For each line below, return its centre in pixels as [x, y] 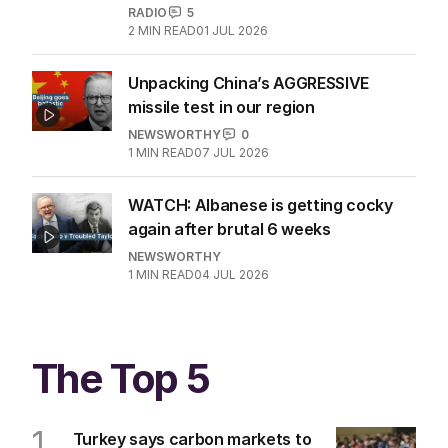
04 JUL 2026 [231, 274]
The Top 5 [121, 378]
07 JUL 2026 [231, 152]
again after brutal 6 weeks [229, 228]
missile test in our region [221, 106]
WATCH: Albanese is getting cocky [260, 204]
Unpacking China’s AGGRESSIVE [249, 82]
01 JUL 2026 [232, 30]
